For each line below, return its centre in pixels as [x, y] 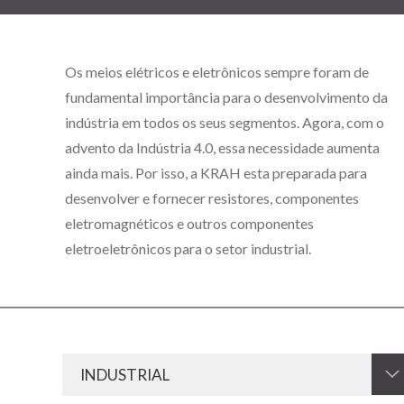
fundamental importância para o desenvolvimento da [226, 97]
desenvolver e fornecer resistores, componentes [212, 198]
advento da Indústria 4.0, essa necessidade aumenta [222, 147]
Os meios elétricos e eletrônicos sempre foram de [217, 72]
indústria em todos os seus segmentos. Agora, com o [225, 122]
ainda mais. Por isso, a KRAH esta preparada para [216, 173]
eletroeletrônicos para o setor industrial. [188, 248]
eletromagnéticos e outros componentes [189, 223]
